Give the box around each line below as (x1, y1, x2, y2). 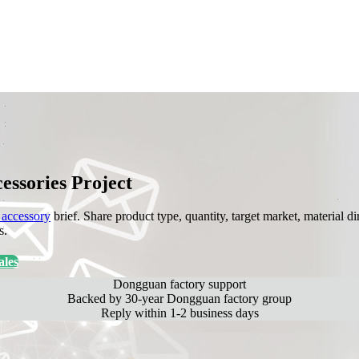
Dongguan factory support (113, 277, 246, 292)
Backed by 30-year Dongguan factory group (67, 292, 292, 306)
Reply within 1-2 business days (100, 306, 259, 321)
